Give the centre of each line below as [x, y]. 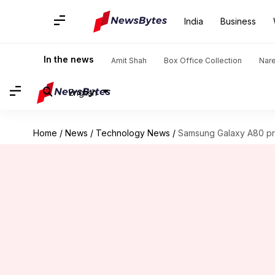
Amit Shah [129, 60]
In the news [69, 59]
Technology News [133, 133]
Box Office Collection [203, 60]
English [83, 92]
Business [238, 21]
